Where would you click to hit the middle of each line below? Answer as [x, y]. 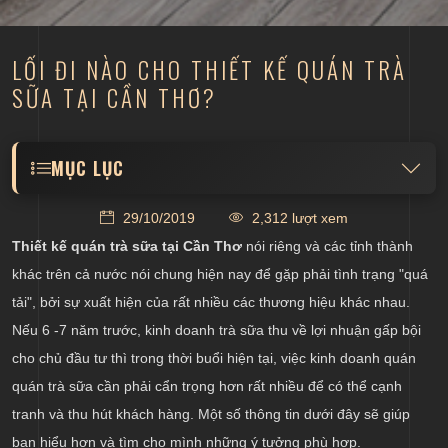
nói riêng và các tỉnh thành [329, 246]
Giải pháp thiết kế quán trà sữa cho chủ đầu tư [222, 259]
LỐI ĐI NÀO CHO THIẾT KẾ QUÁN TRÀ [209, 70]
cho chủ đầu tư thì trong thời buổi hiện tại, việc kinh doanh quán [214, 358]
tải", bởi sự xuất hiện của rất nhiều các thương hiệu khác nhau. [211, 302]
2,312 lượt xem [298, 218]
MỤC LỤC [87, 168]
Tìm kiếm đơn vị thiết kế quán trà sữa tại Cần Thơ [234, 292]
